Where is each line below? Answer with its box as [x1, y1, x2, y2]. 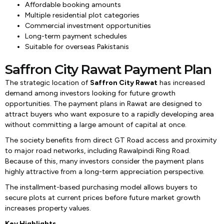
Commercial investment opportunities [25, 21, 151, 30]
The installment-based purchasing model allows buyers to [5, 183, 197, 191]
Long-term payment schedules [25, 32, 127, 40]
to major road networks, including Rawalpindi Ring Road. [5, 146, 190, 155]
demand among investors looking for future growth [5, 89, 175, 97]
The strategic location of [5, 78, 90, 87]
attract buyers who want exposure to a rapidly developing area [5, 110, 214, 118]
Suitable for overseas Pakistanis [25, 42, 129, 51]
